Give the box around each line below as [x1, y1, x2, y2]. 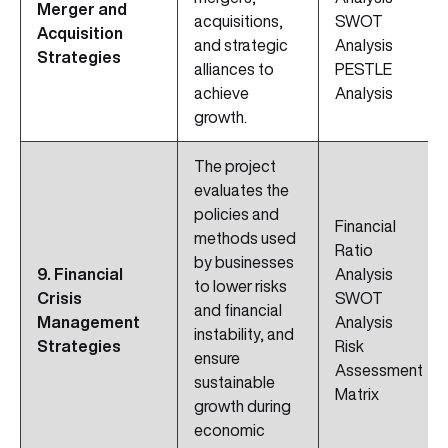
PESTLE [335, 61, 392, 78]
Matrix [335, 386, 379, 403]
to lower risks [194, 278, 287, 295]
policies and [194, 206, 279, 223]
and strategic [194, 37, 288, 54]
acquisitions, [194, 13, 283, 30]
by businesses [194, 254, 294, 271]
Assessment [335, 362, 423, 379]
